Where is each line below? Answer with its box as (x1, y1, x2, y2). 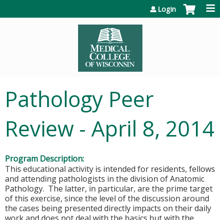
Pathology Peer (5, 84, 154, 113)
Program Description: (5, 153, 86, 164)
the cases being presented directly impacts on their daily (5, 203, 211, 214)
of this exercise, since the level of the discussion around (5, 193, 209, 204)
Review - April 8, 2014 (5, 114, 215, 143)
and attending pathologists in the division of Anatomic (5, 173, 204, 184)
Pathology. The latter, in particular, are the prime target (5, 183, 213, 194)
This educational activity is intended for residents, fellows (5, 164, 215, 174)
